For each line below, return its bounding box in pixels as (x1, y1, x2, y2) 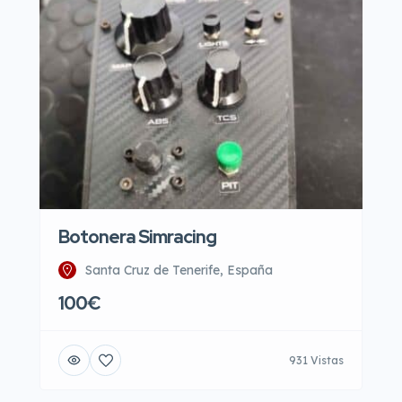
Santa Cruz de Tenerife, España (85, 262, 273, 278)
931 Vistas (289, 353, 344, 367)
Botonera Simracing (58, 225, 216, 249)
